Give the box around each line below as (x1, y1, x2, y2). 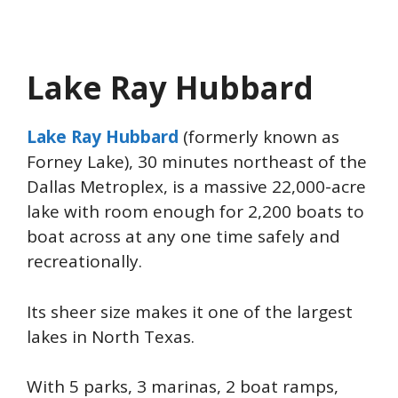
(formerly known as (179, 125, 339, 149)
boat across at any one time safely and (27, 225, 340, 249)
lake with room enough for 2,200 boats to (27, 200, 364, 224)
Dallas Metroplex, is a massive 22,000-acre (27, 175, 366, 199)
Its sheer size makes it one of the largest (27, 299, 353, 323)
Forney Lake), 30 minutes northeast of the (27, 150, 367, 174)
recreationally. (27, 250, 142, 274)
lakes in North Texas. (27, 324, 199, 348)
